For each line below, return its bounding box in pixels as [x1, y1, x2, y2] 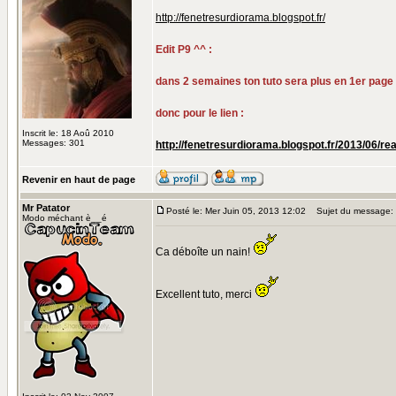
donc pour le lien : [156, 107, 244, 119]
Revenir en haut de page [22, 174, 135, 185]
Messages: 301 [22, 138, 85, 148]
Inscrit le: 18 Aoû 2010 [22, 128, 114, 138]
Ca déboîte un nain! [156, 246, 253, 258]
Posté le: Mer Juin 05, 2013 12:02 [166, 206, 306, 216]
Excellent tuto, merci [156, 288, 255, 301]
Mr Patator [22, 202, 70, 213]
